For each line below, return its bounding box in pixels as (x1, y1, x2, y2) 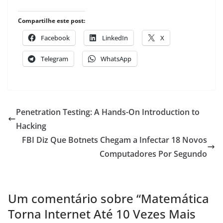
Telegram (41, 54, 68, 64)
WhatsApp (101, 54, 131, 64)
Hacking (16, 120, 46, 132)
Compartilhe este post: (18, 16, 85, 25)
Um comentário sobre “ (8, 190, 141, 207)
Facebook (41, 33, 70, 43)
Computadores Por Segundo (100, 148, 207, 160)
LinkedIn (102, 33, 128, 43)
